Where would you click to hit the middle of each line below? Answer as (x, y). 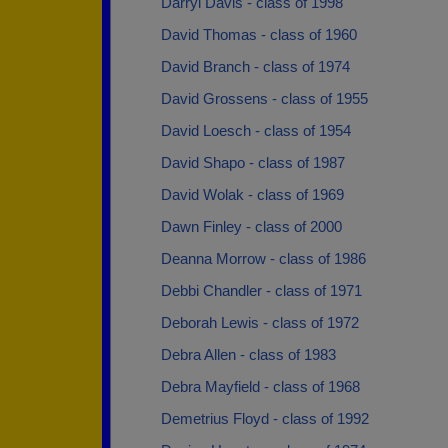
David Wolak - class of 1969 (252, 194)
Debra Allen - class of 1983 (248, 354)
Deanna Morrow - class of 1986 (263, 258)
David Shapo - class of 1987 (253, 162)
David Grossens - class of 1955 (264, 98)
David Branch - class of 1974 (255, 66)
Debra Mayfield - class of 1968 (260, 386)
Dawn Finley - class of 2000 (251, 226)
